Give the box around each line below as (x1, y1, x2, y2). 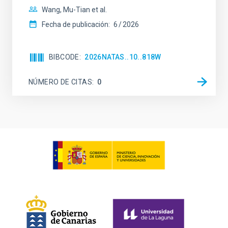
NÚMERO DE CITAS (28, 77, 93, 86)
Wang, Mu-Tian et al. (42, 6, 107, 14)
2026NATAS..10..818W (84, 53, 161, 61)
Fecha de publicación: (42, 20, 110, 28)
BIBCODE (49, 53, 79, 61)
